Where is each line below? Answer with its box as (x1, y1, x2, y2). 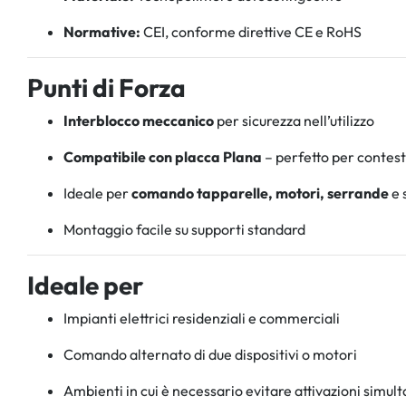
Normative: (63, 22, 140, 41)
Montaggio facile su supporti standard (63, 219, 305, 238)
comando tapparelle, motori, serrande (131, 183, 389, 202)
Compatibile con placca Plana (63, 147, 262, 166)
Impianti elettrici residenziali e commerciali (63, 308, 340, 327)
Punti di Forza (27, 71, 186, 103)
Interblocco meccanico (63, 111, 214, 130)
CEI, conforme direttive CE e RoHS (140, 22, 362, 41)
